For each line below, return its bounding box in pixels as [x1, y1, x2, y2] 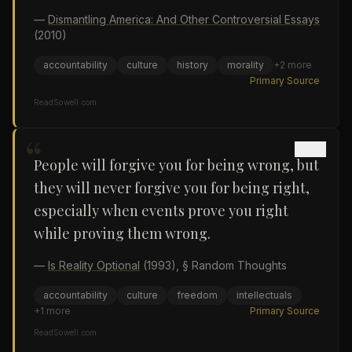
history [177, 59, 208, 71]
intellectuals [236, 289, 292, 301]
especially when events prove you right [34, 201, 288, 220]
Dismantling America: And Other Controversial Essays [48, 13, 320, 26]
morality [227, 59, 264, 71]
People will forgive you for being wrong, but [34, 156, 319, 174]
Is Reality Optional [48, 258, 140, 272]
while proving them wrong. [34, 224, 211, 243]
